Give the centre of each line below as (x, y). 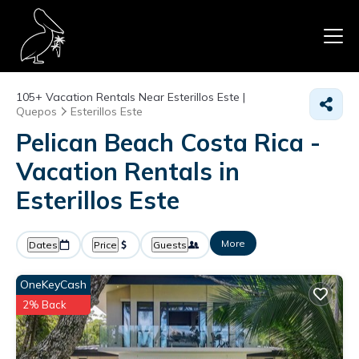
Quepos (36, 111)
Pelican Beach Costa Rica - (168, 143)
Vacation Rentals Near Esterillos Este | (144, 97)
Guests (170, 245)
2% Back (44, 305)
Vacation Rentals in (128, 171)
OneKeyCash (53, 284)
